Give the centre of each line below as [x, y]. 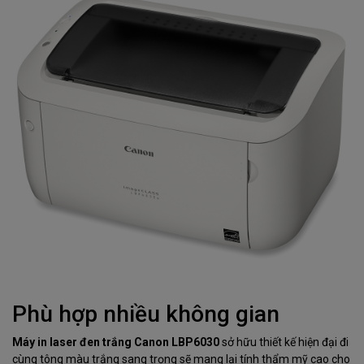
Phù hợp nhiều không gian [146, 314]
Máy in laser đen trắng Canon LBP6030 [117, 342]
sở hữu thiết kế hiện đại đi [285, 342]
